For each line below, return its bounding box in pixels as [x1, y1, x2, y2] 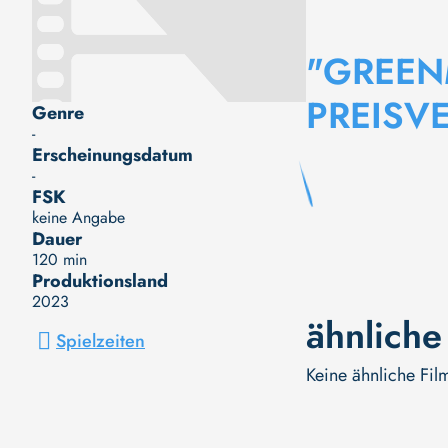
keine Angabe [32, 205, 125, 229]
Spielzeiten [56, 327, 145, 354]
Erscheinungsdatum [32, 141, 193, 168]
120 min [32, 247, 87, 271]
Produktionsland [32, 267, 168, 294]
